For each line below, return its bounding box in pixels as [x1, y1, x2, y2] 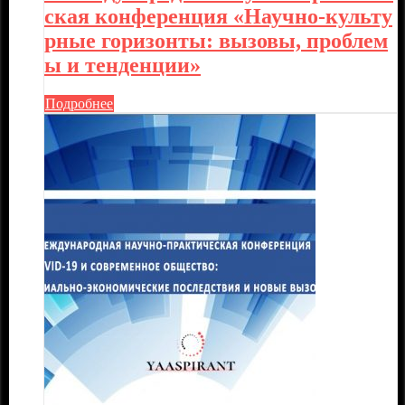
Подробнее [45, 95, 113, 111]
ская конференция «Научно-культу [44, 4, 392, 28]
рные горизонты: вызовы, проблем [44, 28, 388, 52]
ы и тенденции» [44, 52, 201, 77]
